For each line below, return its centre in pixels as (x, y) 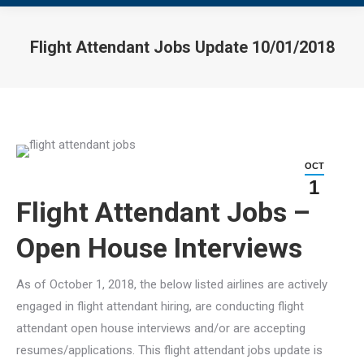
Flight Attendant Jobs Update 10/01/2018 (182, 47)
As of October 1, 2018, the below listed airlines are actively (172, 284)
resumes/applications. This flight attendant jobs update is (169, 350)
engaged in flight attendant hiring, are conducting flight (160, 306)
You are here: (217, 70)
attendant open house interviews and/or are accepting (161, 328)
